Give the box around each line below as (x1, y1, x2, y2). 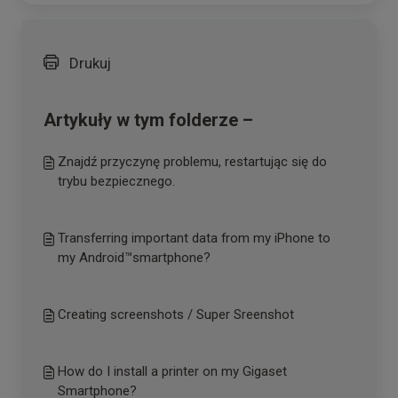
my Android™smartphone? (58, 250, 211, 266)
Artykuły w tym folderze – (44, 109, 253, 131)
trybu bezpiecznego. (58, 173, 175, 189)
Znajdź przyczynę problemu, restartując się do (58, 154, 327, 170)
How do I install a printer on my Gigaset (58, 363, 287, 379)
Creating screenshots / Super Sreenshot (58, 306, 294, 322)
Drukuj (66, 54, 111, 72)
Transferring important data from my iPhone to (58, 230, 330, 246)
